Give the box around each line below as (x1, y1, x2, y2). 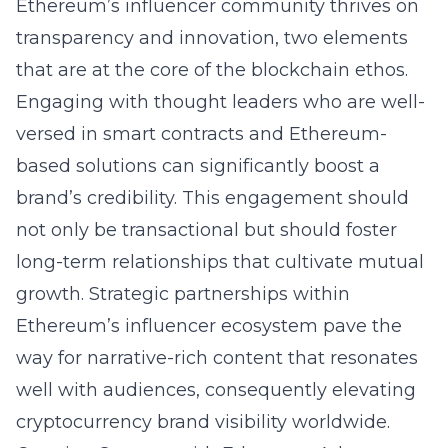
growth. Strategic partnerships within (16, 283, 350, 305)
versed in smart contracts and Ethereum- (16, 123, 387, 145)
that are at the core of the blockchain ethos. (16, 59, 408, 81)
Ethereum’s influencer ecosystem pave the (16, 315, 402, 337)
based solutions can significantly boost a (16, 155, 380, 177)
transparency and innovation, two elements (16, 27, 408, 49)
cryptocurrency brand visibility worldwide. (16, 411, 390, 433)
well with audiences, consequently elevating (16, 379, 416, 401)
